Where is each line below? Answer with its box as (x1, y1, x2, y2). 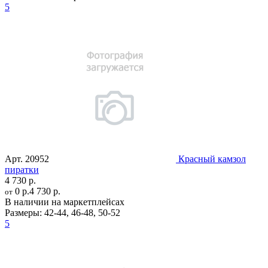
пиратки (5, 164, 39, 175)
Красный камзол (178, 153, 246, 164)
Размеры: (5, 207, 42, 218)
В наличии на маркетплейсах (5, 196, 124, 207)
